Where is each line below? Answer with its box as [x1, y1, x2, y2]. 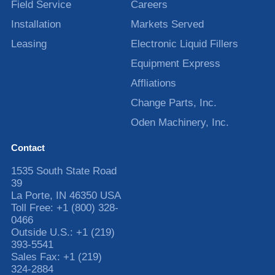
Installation [10, 18, 61, 30]
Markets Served [131, 18, 204, 30]
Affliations [131, 77, 177, 89]
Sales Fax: [10, 250, 63, 263]
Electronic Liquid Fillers [131, 37, 239, 50]
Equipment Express [131, 57, 221, 69]
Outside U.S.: [10, 226, 76, 238]
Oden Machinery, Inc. [131, 116, 230, 128]
